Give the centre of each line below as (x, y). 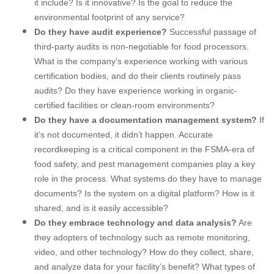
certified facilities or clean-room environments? (124, 105)
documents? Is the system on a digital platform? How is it (144, 193)
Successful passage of (212, 31)
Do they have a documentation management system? (146, 120)
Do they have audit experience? (101, 31)
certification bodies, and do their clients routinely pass (138, 76)
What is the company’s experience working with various (141, 61)
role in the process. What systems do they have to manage (148, 178)
